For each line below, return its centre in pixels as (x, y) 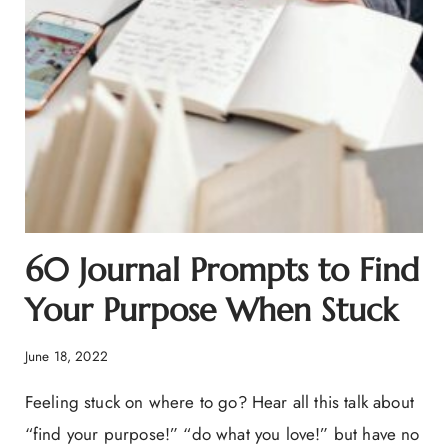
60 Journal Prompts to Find (221, 270)
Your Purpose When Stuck (211, 310)
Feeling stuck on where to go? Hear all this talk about (219, 401)
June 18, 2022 (66, 355)
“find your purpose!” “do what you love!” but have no (222, 433)
